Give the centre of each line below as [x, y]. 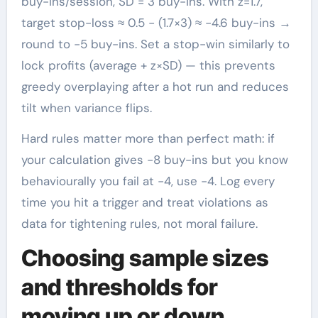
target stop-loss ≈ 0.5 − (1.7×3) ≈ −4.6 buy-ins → [156, 23]
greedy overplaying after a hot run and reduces [155, 87]
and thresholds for [119, 287]
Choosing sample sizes [145, 258]
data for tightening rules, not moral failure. [139, 224]
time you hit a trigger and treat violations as [144, 202]
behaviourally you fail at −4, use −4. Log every [148, 181]
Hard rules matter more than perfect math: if [148, 138]
